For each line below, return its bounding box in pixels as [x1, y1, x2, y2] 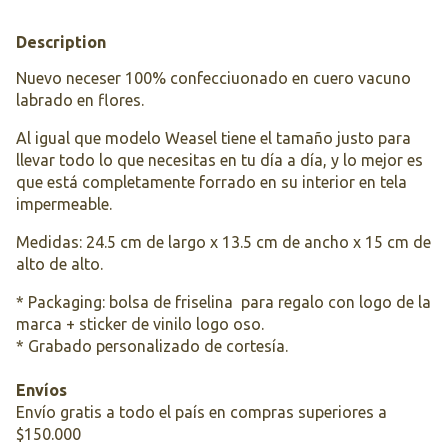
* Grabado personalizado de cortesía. [16, 337, 288, 356]
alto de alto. [16, 255, 103, 274]
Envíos [16, 381, 67, 400]
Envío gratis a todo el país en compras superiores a [16, 403, 387, 422]
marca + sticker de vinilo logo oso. [16, 315, 264, 334]
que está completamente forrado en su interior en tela [16, 173, 407, 192]
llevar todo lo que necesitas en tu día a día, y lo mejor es [16, 151, 423, 170]
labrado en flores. [16, 91, 144, 110]
